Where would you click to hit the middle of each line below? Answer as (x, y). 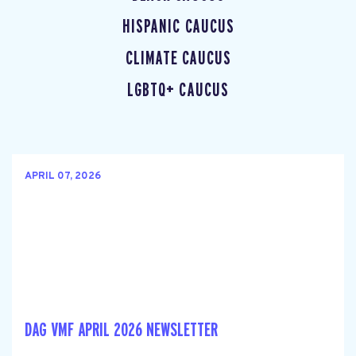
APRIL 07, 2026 (63, 177)
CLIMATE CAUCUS (178, 59)
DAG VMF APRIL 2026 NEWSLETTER (121, 330)
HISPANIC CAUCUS (178, 27)
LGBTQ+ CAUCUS (178, 91)
